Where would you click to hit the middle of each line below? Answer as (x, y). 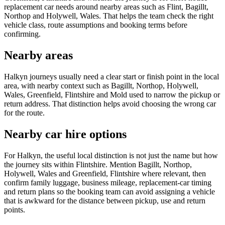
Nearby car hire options (65, 134)
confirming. (22, 34)
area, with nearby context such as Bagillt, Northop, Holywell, (101, 86)
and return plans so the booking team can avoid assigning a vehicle (109, 192)
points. (15, 210)
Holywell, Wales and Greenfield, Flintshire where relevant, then (105, 174)
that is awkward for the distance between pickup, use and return (105, 201)
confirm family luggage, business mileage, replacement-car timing (108, 183)
